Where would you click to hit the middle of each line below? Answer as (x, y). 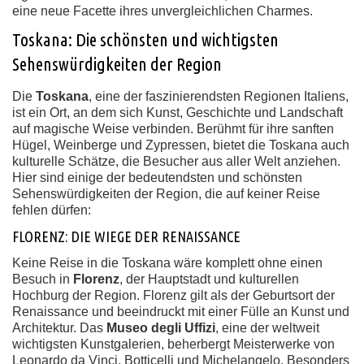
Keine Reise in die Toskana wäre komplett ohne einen (167, 263)
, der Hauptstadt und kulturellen (209, 279)
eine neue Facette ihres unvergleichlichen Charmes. (162, 11)
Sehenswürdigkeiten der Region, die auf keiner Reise (166, 194)
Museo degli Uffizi (161, 328)
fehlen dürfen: (52, 210)
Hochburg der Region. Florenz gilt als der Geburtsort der (173, 295)
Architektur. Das (59, 328)
